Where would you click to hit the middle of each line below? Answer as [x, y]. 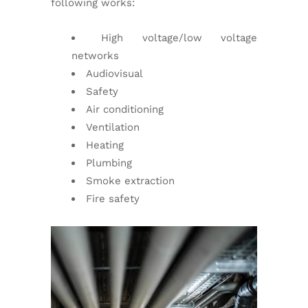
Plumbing [109, 163]
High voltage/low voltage [179, 38]
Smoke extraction [130, 181]
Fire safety [113, 199]
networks [95, 56]
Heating [105, 145]
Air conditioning [125, 109]
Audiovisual [114, 74]
